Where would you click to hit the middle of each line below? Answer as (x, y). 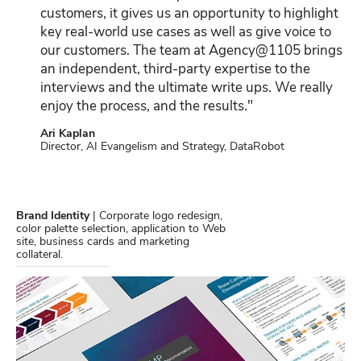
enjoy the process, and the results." (147, 107)
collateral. (39, 255)
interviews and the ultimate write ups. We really (187, 89)
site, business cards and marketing (103, 243)
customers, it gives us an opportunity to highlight (189, 15)
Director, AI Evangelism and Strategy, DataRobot (162, 147)
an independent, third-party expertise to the (175, 70)
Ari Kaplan (68, 135)
